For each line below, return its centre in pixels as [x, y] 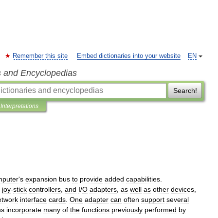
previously [127, 210]
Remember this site [40, 56]
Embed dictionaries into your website [129, 56]
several [178, 200]
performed [161, 210]
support [153, 200]
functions [96, 210]
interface [33, 200]
